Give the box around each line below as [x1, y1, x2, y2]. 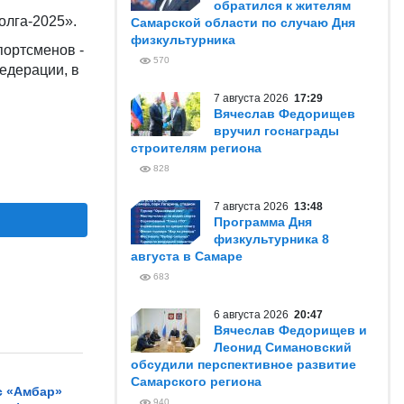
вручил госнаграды [214, 124, 339, 138]
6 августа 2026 [214, 308, 294, 321]
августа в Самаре [131, 249, 243, 263]
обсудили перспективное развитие [131, 357, 356, 372]
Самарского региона [131, 374, 262, 389]
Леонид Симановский [214, 340, 352, 354]
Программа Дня [214, 215, 312, 229]
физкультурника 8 [214, 232, 329, 246]
